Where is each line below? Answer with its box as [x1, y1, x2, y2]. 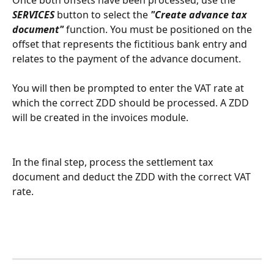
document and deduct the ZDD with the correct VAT [12, 169, 253, 183]
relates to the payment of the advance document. [12, 51, 241, 65]
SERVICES [12, 7, 54, 21]
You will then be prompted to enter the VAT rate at [12, 81, 246, 95]
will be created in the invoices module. [12, 111, 188, 125]
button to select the [54, 7, 150, 21]
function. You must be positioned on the [64, 22, 254, 36]
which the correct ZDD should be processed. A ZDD [12, 96, 251, 110]
